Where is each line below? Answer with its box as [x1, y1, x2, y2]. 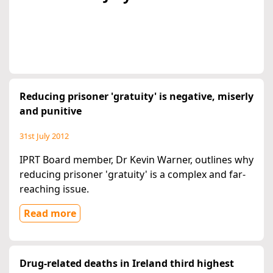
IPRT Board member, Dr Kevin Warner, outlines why [19, 153, 253, 167]
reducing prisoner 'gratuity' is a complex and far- [19, 168, 246, 182]
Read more [24, 207, 76, 221]
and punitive [19, 104, 82, 118]
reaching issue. [19, 182, 89, 196]
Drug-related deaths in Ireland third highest [19, 257, 234, 271]
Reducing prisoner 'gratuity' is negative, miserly [19, 90, 253, 104]
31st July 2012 [19, 130, 69, 142]
